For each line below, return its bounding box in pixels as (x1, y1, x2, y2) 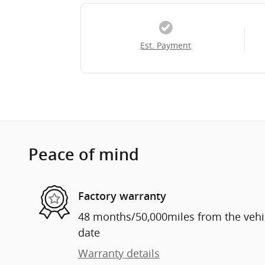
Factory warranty (78, 189, 166, 202)
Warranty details (78, 246, 160, 261)
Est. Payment (140, 40, 192, 51)
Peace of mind (28, 146, 139, 164)
